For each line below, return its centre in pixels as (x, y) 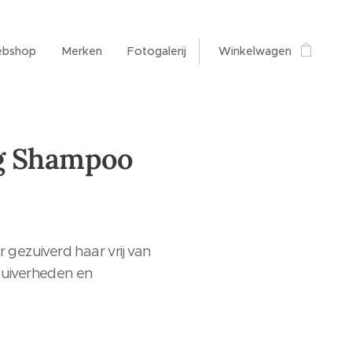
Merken (82, 51)
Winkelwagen (255, 51)
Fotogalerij (157, 51)
